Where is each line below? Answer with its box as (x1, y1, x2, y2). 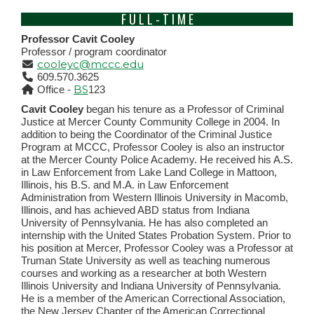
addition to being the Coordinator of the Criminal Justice (21, 128, 272, 140)
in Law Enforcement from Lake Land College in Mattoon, (21, 166, 277, 178)
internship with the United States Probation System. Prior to (21, 229, 291, 241)
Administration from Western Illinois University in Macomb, (21, 191, 288, 203)
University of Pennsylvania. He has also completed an (21, 217, 268, 228)
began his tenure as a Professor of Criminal (83, 103, 284, 115)
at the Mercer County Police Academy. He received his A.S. (21, 153, 293, 165)
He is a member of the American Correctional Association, (21, 292, 285, 304)
